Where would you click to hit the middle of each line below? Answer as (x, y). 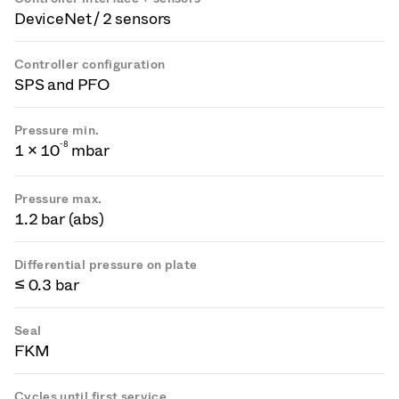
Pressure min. (57, 130)
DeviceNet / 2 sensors (93, 19)
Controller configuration (90, 65)
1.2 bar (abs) (59, 219)
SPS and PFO (62, 85)
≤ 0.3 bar (47, 285)
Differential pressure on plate (106, 265)
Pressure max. (58, 199)
